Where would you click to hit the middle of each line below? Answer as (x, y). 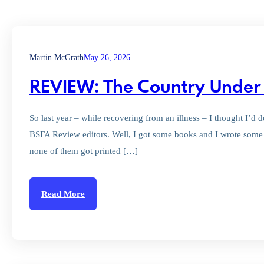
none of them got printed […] (84, 151)
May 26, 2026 (107, 57)
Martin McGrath (57, 57)
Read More (63, 194)
